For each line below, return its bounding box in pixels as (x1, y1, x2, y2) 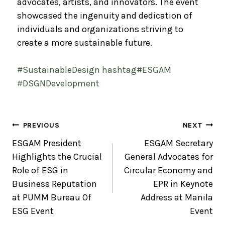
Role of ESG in (12, 164, 68, 176)
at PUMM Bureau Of (12, 191, 91, 203)
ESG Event (12, 205, 54, 216)
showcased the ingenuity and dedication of (17, 10, 192, 21)
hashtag (102, 64, 137, 75)
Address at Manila (141, 191, 213, 203)
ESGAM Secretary (144, 137, 213, 149)
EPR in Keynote (153, 178, 213, 189)
